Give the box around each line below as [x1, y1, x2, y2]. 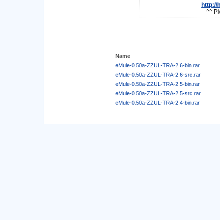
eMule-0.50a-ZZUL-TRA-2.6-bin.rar [115, 62, 200, 68]
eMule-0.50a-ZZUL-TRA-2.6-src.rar [115, 71, 201, 78]
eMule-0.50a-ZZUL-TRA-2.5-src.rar [115, 90, 201, 96]
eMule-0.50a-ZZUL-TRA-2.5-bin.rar [115, 81, 200, 87]
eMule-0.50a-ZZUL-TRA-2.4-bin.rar [115, 99, 200, 106]
